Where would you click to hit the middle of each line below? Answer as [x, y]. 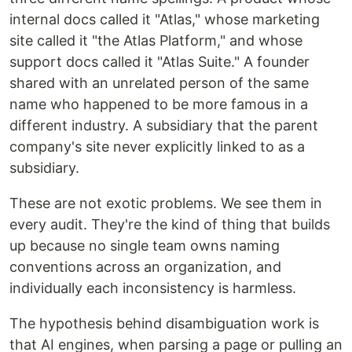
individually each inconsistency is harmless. [153, 288]
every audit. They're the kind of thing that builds [170, 224]
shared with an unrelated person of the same [159, 83]
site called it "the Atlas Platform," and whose [156, 40]
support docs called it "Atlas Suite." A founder [159, 62]
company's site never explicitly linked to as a [157, 147]
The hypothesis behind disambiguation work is [164, 323]
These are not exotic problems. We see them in [166, 203]
